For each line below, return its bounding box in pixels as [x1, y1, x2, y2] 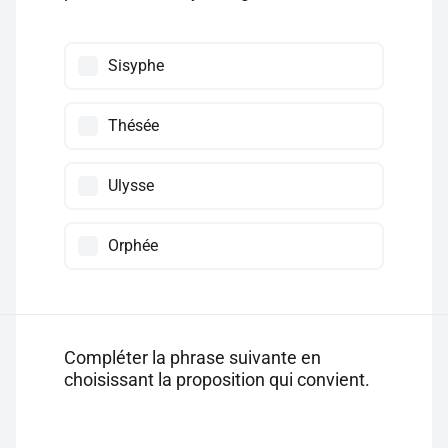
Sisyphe [108, 56, 164, 75]
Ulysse [108, 176, 154, 195]
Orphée [108, 236, 158, 255]
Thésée [108, 116, 159, 135]
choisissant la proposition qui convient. [64, 369, 370, 390]
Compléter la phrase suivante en [64, 347, 321, 368]
